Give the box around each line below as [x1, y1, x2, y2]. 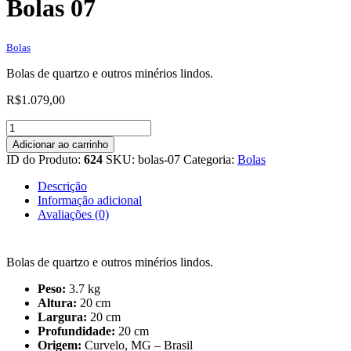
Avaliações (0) [38, 207, 109, 221]
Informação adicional [38, 193, 142, 207]
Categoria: [183, 152, 237, 166]
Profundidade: [38, 324, 115, 338]
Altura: [38, 295, 77, 309]
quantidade [5, 147, 60, 161]
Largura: [38, 309, 87, 324]
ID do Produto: [6, 152, 84, 166]
